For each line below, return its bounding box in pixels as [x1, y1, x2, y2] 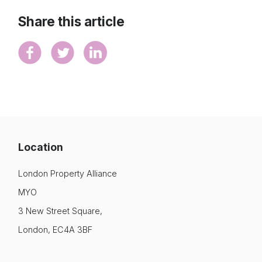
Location [18, 141, 63, 154]
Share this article [18, 13, 125, 30]
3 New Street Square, [18, 206, 102, 216]
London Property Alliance [18, 168, 117, 179]
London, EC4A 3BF [18, 225, 92, 235]
